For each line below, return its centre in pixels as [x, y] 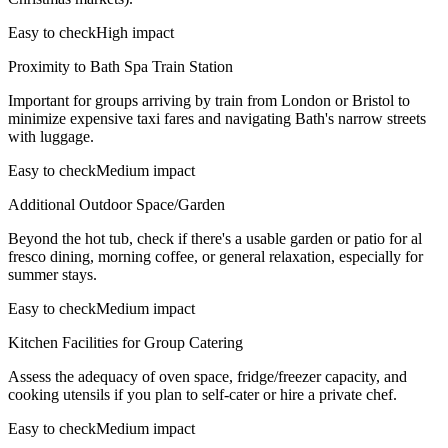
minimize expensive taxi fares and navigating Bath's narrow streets [217, 118]
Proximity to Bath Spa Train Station [120, 66]
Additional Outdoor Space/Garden [116, 204]
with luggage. [51, 136]
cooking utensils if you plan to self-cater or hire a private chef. [202, 394]
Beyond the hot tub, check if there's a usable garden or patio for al [215, 238]
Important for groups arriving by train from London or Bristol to [209, 100]
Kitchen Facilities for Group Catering [125, 342]
